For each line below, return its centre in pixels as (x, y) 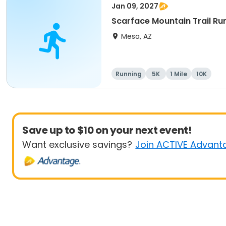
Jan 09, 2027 (135, 6)
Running (129, 74)
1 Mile (179, 74)
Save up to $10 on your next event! (107, 130)
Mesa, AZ (136, 36)
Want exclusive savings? (77, 145)
